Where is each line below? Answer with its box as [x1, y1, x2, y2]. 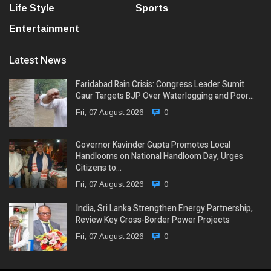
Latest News [9, 53, 67, 68]
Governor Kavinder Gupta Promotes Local [76, 139, 230, 152]
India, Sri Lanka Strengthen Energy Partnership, [76, 202, 253, 215]
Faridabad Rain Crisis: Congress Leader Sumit [76, 78, 244, 91]
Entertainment [9, 24, 79, 34]
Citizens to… [76, 162, 122, 175]
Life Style [9, 3, 54, 14]
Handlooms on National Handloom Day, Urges [76, 150, 243, 163]
